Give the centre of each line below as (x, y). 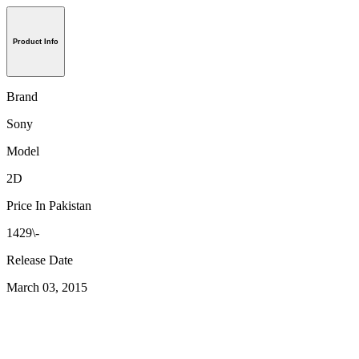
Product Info (36, 42)
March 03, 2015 (47, 288)
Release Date (40, 260)
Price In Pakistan (49, 206)
